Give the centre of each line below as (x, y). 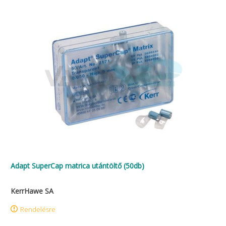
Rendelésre (38, 209)
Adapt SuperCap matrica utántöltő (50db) (77, 166)
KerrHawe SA (32, 191)
